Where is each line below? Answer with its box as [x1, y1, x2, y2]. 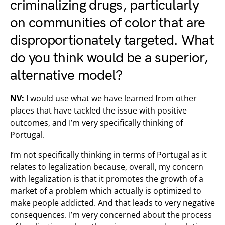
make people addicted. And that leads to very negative [10, 197, 215, 208]
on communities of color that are [10, 15, 205, 31]
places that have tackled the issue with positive [10, 105, 187, 116]
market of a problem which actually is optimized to [10, 185, 201, 196]
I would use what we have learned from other [24, 93, 197, 104]
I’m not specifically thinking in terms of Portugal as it [10, 149, 207, 160]
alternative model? [10, 67, 123, 84]
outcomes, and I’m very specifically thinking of [10, 117, 183, 128]
